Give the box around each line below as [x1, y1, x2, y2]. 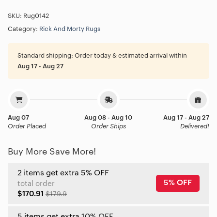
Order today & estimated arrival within [73, 52, 187, 59]
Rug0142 [23, 13, 49, 19]
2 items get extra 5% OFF [17, 169, 109, 177]
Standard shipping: [17, 52, 73, 59]
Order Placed [8, 123, 46, 129]
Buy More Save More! [8, 147, 96, 156]
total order [17, 180, 55, 187]
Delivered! [180, 123, 209, 129]
